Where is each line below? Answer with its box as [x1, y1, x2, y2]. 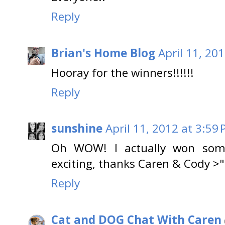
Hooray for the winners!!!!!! [51, 64, 194, 80]
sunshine [51, 121, 102, 137]
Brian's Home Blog [51, 45, 155, 61]
